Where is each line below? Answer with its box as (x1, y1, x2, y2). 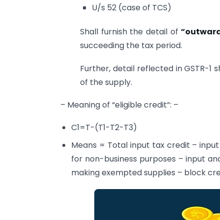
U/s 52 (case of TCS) (91, 2, 171, 14)
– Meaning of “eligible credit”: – (60, 99, 178, 110)
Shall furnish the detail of (80, 26, 181, 38)
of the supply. (80, 76, 132, 88)
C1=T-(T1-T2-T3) (71, 122, 137, 134)
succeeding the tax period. (80, 40, 182, 52)
